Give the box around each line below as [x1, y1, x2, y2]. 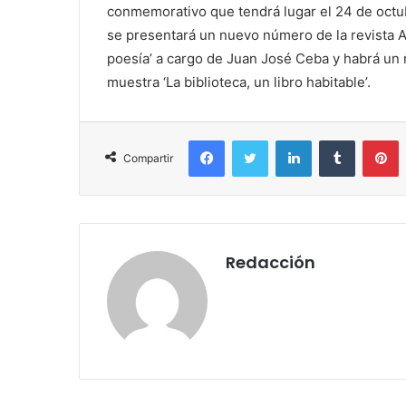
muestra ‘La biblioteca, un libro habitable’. [107, 73, 371, 92]
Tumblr [354, 132, 392, 148]
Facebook [224, 132, 279, 148]
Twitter [267, 132, 307, 148]
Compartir [123, 151, 173, 166]
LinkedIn [311, 132, 358, 148]
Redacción [226, 251, 315, 275]
